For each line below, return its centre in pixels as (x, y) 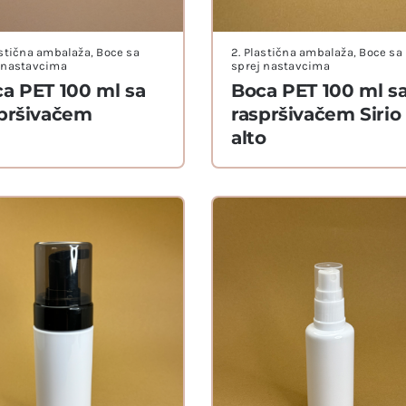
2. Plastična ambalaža (292, 53)
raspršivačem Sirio (316, 115)
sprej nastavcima (280, 66)
